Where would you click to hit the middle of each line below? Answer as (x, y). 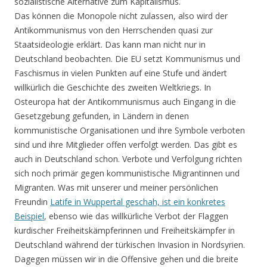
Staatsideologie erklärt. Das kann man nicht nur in (110, 45)
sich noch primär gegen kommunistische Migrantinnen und (127, 173)
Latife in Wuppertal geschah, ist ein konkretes (138, 202)
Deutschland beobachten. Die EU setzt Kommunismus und (127, 59)
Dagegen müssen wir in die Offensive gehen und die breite (126, 259)
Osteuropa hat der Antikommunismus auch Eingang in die (125, 102)
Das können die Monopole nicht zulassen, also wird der (121, 16)
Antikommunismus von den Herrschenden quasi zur (114, 30)
